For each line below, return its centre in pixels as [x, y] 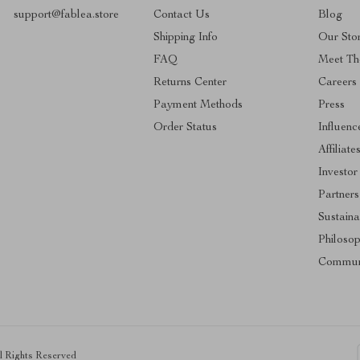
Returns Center [190, 82]
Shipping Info [185, 37]
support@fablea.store [67, 15]
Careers [337, 82]
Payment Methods [198, 105]
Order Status [185, 127]
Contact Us [181, 15]
